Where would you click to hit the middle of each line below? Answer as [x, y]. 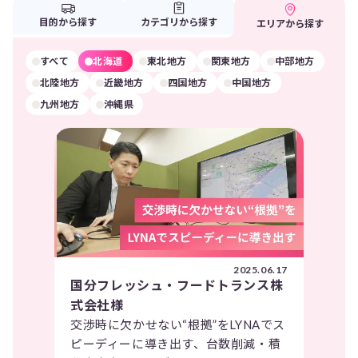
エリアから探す [290, 24]
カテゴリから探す [179, 22]
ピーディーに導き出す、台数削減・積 [176, 344]
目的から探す [68, 22]
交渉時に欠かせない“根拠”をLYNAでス [178, 325]
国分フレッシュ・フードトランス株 [177, 285]
